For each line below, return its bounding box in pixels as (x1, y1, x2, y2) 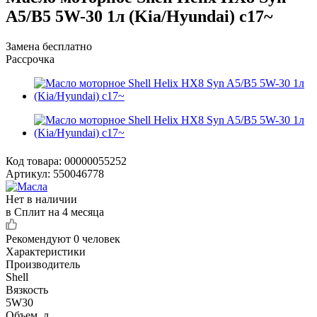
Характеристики (6, 245, 86, 258)
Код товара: (6, 154, 62, 167)
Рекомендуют (6, 232, 74, 245)
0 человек (74, 232, 120, 245)
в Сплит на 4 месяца (6, 205, 104, 218)
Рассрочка (6, 52, 54, 65)
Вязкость (6, 283, 48, 296)
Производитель (6, 258, 80, 270)
